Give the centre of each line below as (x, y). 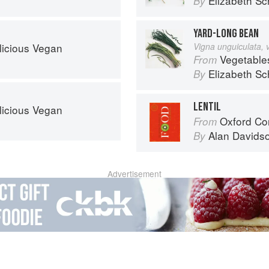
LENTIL (207, 107)
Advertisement (134, 173)
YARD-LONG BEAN (226, 33)
